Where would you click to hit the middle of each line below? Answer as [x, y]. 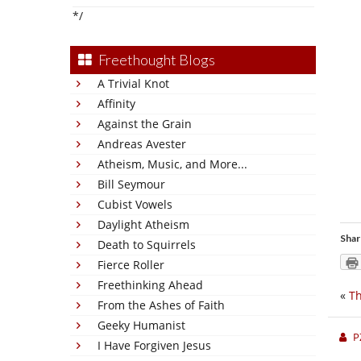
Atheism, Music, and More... [172, 164]
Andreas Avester [142, 144]
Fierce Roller [131, 265]
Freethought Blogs [157, 60]
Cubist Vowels [135, 204]
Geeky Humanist [141, 325]
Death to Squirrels [147, 245]
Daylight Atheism [143, 224]
